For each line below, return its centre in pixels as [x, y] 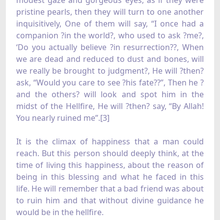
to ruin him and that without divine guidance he [110, 201]
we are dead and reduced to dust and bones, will [110, 59]
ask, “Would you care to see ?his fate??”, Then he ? [110, 83]
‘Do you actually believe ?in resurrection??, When [110, 47]
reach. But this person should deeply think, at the [110, 153]
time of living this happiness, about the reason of [110, 165]
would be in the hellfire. [60, 212]
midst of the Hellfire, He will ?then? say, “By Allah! [110, 106]
